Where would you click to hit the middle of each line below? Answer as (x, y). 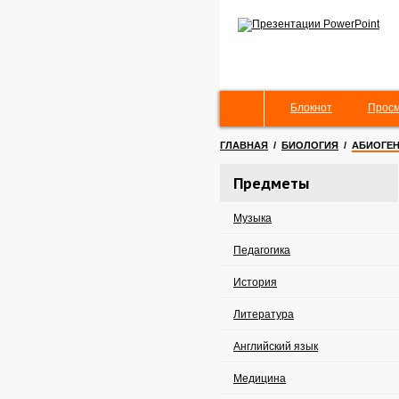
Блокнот (311, 108)
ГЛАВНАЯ (244, 145)
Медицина (260, 379)
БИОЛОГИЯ (310, 145)
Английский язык (276, 346)
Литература (264, 314)
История (255, 282)
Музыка (252, 218)
